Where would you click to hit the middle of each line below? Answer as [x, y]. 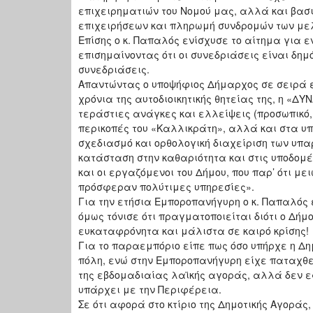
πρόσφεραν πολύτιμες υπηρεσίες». [166, 187]
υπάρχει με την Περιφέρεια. [150, 290]
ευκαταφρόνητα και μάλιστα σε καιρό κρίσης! [194, 231]
